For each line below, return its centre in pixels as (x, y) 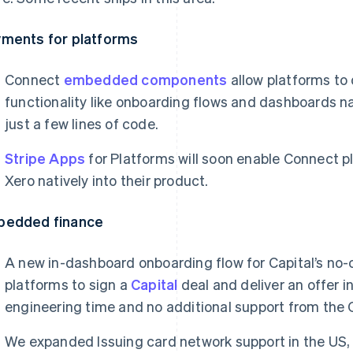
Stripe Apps (45, 158)
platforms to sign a (68, 284)
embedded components (147, 79)
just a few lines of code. (82, 123)
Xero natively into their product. (107, 180)
